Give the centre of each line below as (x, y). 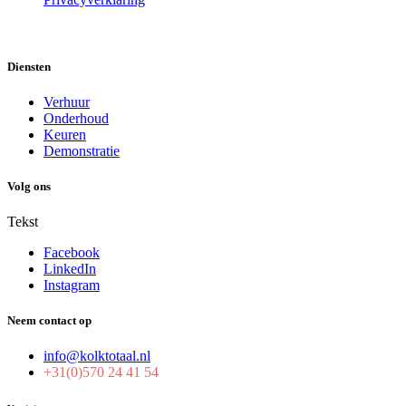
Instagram (72, 285)
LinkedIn (70, 269)
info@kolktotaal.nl (97, 356)
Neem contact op (49, 321)
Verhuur (67, 101)
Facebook (72, 253)
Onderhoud (76, 118)
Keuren (65, 134)
